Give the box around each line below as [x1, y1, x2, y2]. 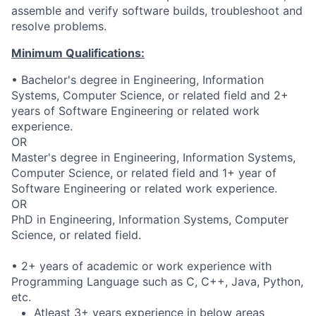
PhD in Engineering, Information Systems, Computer [11, 212, 288, 226]
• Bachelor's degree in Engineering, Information [11, 72, 264, 87]
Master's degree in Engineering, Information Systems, [11, 150, 296, 164]
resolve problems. [11, 18, 107, 33]
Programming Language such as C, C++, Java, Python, [11, 274, 303, 288]
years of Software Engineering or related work [11, 103, 260, 118]
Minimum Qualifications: [11, 45, 145, 60]
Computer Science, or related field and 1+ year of [11, 165, 276, 180]
